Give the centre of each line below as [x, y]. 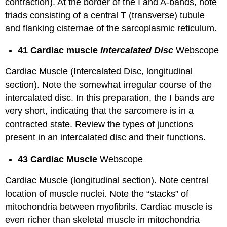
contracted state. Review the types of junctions [99, 124]
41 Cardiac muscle [59, 50]
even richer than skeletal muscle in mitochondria [103, 220]
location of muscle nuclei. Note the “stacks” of [97, 194]
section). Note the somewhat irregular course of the [109, 85]
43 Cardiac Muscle [59, 159]
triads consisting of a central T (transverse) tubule [105, 15]
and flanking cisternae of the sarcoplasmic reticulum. [111, 29]
